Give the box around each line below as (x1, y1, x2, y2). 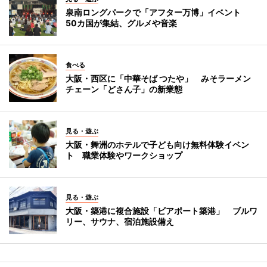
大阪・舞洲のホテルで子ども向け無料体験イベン (66, 139, 249, 150)
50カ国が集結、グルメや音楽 (66, 17, 177, 28)
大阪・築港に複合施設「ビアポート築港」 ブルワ (66, 205, 257, 216)
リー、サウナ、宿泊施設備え (66, 216, 174, 226)
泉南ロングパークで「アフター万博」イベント (66, 7, 249, 17)
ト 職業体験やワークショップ (66, 150, 182, 160)
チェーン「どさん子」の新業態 (66, 83, 182, 94)
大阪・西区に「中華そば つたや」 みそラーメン (66, 73, 251, 83)
